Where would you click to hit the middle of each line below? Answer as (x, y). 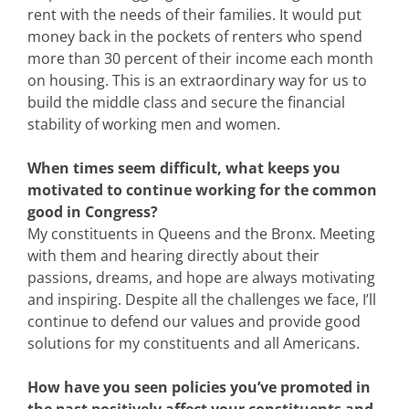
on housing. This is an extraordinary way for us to (197, 80)
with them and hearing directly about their (173, 255)
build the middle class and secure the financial (186, 102)
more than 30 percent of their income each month (200, 58)
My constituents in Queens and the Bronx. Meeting (201, 233)
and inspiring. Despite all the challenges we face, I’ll (202, 299)
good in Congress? (94, 211)
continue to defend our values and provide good (194, 321)
